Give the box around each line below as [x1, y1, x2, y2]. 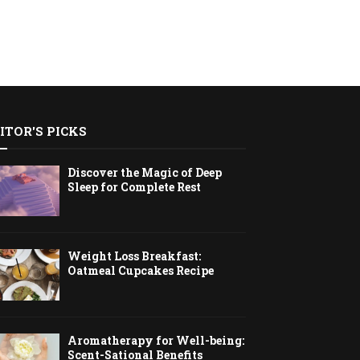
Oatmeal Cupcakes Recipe [67, 263, 215, 279]
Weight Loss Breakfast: [67, 248, 202, 264]
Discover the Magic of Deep [67, 165, 223, 180]
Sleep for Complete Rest [67, 179, 202, 194]
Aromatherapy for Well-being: [67, 332, 245, 348]
